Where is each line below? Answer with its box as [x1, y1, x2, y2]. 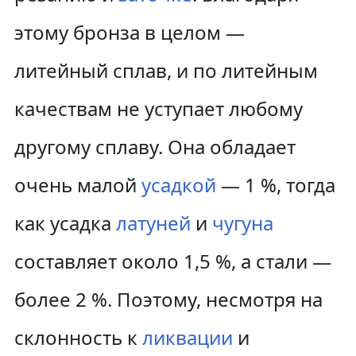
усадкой [141, 172, 216, 198]
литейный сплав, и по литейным [14, 57, 318, 83]
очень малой [14, 172, 141, 198]
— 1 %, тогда [215, 172, 335, 198]
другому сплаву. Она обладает [14, 133, 296, 160]
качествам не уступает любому [14, 95, 303, 122]
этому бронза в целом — [14, 19, 245, 45]
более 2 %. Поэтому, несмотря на [14, 286, 323, 312]
